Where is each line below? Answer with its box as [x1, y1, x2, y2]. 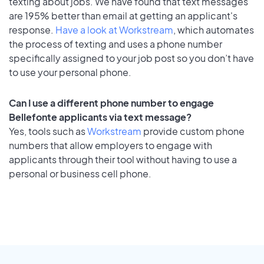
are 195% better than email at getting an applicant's [9, 9, 237, 22]
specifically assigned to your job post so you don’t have [9, 51, 254, 64]
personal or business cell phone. [9, 167, 151, 180]
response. [9, 23, 55, 36]
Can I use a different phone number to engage [9, 97, 214, 110]
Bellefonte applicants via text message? [9, 111, 192, 124]
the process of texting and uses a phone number [9, 37, 222, 50]
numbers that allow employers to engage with [9, 139, 212, 152]
